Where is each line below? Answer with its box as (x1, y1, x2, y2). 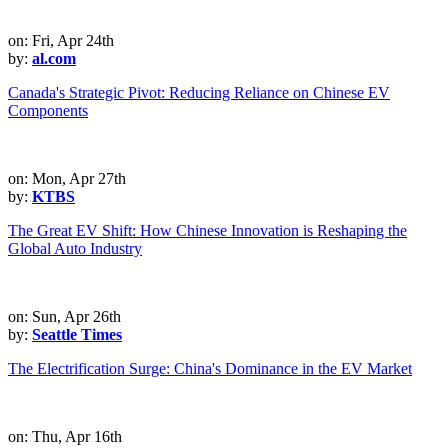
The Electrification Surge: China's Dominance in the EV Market (8, 359, 412, 377)
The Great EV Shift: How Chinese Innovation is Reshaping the (8, 221, 407, 239)
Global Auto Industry (8, 239, 142, 257)
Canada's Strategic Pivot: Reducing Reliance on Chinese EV (8, 83, 390, 101)
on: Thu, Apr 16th (8, 427, 122, 445)
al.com (32, 49, 76, 67)
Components (8, 101, 88, 119)
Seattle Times (32, 325, 122, 343)
